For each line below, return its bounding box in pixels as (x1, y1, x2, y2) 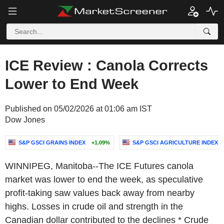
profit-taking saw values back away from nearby (5, 188, 194, 198)
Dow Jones (5, 115, 45, 124)
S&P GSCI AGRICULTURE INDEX (132, 139, 218, 145)
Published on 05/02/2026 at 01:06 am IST (5, 104, 152, 113)
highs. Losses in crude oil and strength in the (5, 201, 183, 211)
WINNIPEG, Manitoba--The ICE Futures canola (5, 161, 193, 171)
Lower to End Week (5, 76, 138, 92)
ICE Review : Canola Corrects (5, 57, 208, 73)
